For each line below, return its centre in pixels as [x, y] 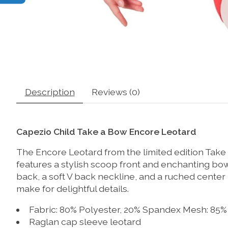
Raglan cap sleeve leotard [85, 221]
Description [50, 92]
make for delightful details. [73, 189]
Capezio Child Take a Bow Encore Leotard [106, 131]
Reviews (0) [116, 92]
